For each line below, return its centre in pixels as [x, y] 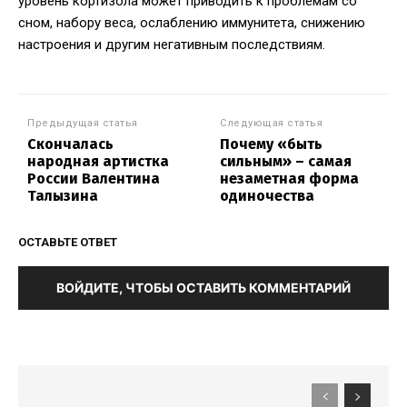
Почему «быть [272, 144]
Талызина [63, 196]
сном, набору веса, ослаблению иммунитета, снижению [192, 23]
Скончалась [70, 144]
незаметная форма [290, 179]
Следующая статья [272, 124]
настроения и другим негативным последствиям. [172, 45]
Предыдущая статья [83, 124]
